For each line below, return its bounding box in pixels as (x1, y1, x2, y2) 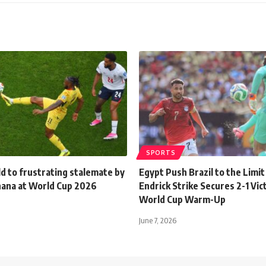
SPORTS (146, 148, 176, 156)
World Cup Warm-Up (139, 193, 226, 205)
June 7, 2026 (139, 215, 176, 225)
